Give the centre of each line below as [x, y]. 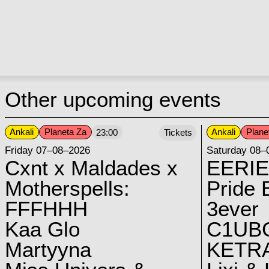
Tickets [178, 133]
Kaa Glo [42, 230]
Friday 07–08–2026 [47, 150]
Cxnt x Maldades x [91, 168]
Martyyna [48, 250]
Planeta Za [65, 132]
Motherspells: [67, 189]
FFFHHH [46, 209]
